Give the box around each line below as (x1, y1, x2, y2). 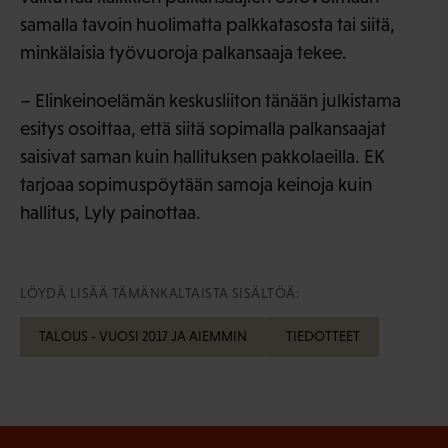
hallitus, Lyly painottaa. (20, 201, 201, 223)
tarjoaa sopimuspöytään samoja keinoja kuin (20, 173, 372, 195)
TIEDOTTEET (285, 328, 360, 345)
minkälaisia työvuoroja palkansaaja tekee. (20, 41, 347, 63)
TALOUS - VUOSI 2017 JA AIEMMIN (39, 328, 248, 345)
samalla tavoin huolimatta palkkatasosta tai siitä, (20, 13, 395, 35)
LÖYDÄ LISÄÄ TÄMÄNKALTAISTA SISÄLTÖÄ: (20, 284, 300, 301)
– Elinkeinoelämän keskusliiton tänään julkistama (20, 89, 401, 111)
